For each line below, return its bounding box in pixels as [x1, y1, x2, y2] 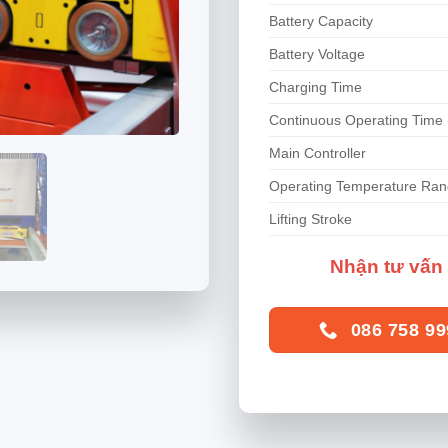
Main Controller [269, 145, 366, 162]
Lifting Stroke [269, 211, 352, 228]
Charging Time [269, 79, 362, 96]
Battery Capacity [269, 13, 373, 30]
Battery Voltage [269, 46, 365, 63]
